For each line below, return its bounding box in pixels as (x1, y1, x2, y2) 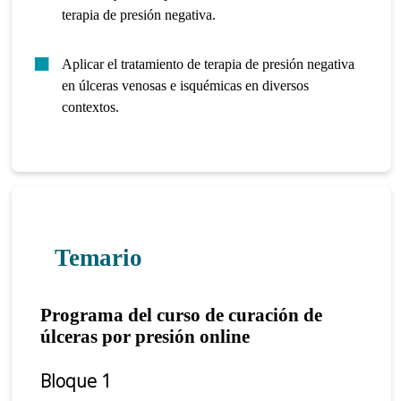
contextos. (62, 98, 120, 115)
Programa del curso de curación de (40, 304, 323, 326)
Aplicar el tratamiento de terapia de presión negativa (62, 55, 355, 72)
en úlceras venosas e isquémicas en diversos (62, 77, 310, 93)
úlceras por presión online (40, 326, 251, 347)
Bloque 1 (40, 369, 112, 394)
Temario (54, 244, 142, 272)
